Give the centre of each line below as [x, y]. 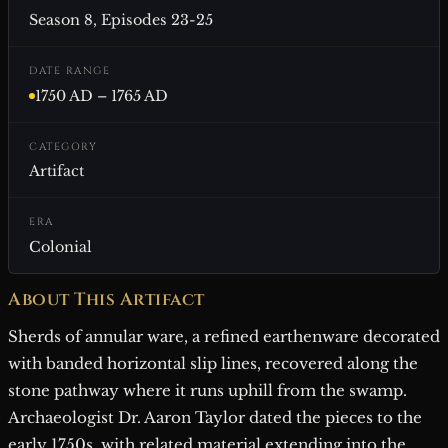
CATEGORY [63, 146]
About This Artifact [106, 300]
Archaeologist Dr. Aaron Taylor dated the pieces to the [215, 417]
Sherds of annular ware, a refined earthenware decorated [224, 336]
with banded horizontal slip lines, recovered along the [213, 363]
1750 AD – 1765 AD [101, 95]
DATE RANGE [69, 71]
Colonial [60, 247]
